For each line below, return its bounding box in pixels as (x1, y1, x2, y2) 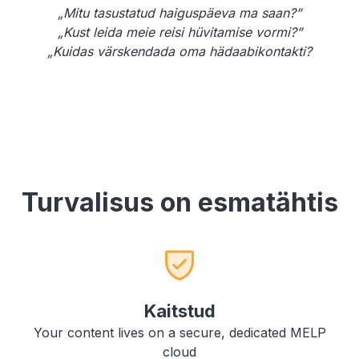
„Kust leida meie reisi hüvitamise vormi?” (57, 24, 302, 41)
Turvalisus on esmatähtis (21, 187, 338, 219)
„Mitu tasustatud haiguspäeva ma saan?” (58, 5, 301, 22)
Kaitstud (143, 301, 216, 322)
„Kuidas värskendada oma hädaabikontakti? (47, 43, 312, 60)
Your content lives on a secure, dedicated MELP (33, 325, 326, 341)
